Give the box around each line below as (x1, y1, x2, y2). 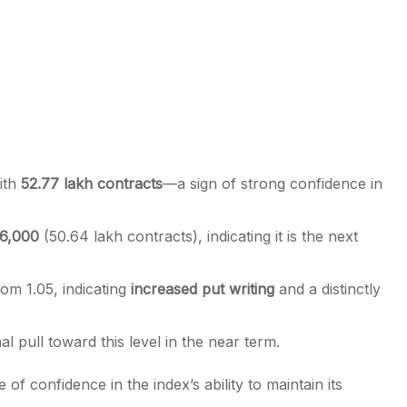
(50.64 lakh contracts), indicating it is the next (39, 227, 358, 245)
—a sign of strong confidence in (163, 174, 382, 193)
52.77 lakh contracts (21, 174, 163, 193)
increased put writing (131, 280, 274, 298)
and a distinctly (274, 280, 381, 298)
